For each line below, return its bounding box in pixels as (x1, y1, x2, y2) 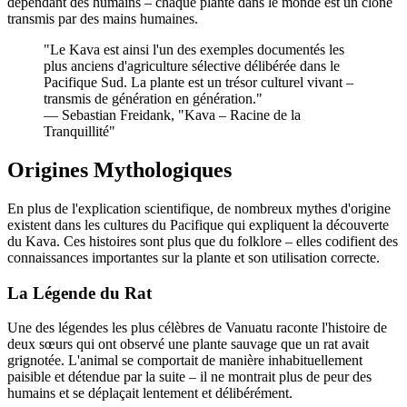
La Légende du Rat (7, 283, 152, 303)
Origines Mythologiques (7, 157, 232, 182)
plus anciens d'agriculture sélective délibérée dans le (44, 58, 340, 74)
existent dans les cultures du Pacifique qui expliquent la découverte (7, 216, 389, 233)
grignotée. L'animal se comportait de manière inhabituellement (7, 352, 362, 369)
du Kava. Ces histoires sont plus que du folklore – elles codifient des (7, 233, 398, 249)
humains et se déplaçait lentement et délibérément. (7, 385, 293, 402)
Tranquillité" (44, 124, 115, 140)
